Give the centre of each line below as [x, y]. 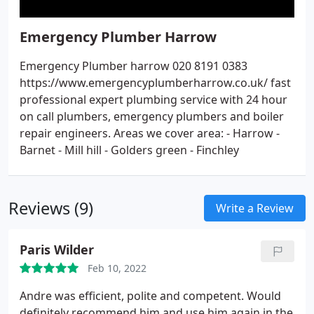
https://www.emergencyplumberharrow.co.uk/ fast [155, 83]
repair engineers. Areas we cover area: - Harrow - [150, 133]
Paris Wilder [57, 250]
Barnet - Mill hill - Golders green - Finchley [129, 150]
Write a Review [255, 208]
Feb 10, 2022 [117, 268]
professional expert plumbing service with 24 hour [153, 100]
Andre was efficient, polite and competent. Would [150, 296]
